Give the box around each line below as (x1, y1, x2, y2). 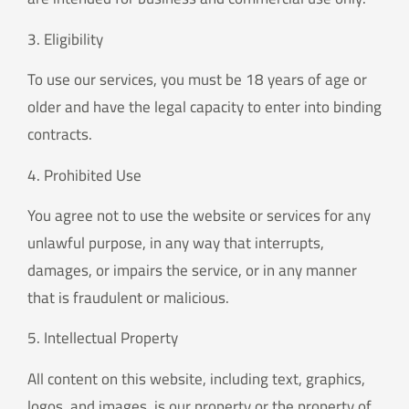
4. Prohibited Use (27, 160, 142, 190)
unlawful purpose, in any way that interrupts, (27, 227, 324, 257)
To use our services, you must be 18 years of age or (27, 65, 367, 95)
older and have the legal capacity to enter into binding (27, 92, 382, 122)
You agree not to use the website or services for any (27, 200, 371, 230)
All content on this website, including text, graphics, (27, 363, 365, 393)
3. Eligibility (27, 24, 103, 54)
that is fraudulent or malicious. (27, 282, 229, 312)
